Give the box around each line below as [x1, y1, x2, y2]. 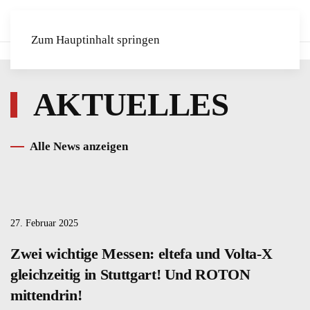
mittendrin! [10, 286, 82, 304]
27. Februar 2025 [10, 217, 78, 228]
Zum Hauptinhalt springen [31, 33, 160, 46]
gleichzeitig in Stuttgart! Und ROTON [10, 265, 250, 283]
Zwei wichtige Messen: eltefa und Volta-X [10, 244, 273, 262]
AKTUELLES [27, 86, 229, 122]
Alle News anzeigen [30, 140, 128, 153]
